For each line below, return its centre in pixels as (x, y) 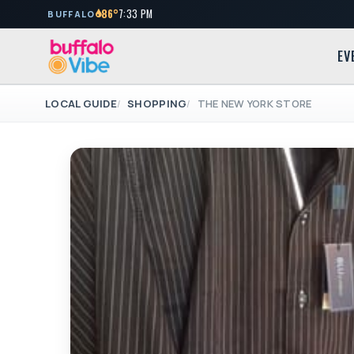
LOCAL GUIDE (81, 104)
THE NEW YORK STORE (254, 104)
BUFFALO (72, 14)
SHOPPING (157, 104)
